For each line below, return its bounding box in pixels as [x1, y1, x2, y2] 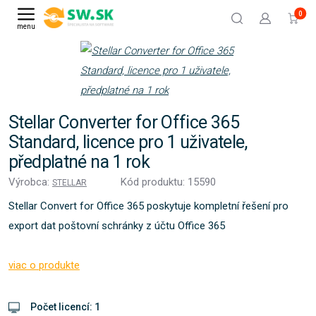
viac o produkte [8, 259, 80, 272]
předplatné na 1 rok [8, 152, 150, 172]
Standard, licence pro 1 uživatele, [8, 132, 248, 152]
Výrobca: [8, 176, 52, 188]
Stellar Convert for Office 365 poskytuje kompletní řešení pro [8, 200, 288, 212]
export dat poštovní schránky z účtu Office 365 [8, 219, 225, 232]
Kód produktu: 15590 [121, 176, 216, 188]
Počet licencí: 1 [30, 301, 100, 312]
